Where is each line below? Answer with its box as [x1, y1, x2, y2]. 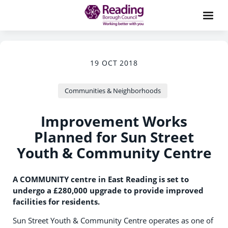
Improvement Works [41, 111, 187, 131]
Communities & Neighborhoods [64, 86, 161, 95]
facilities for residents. [13, 196, 100, 207]
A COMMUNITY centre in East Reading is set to [13, 174, 189, 184]
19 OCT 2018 [90, 58, 138, 68]
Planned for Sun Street [34, 127, 194, 147]
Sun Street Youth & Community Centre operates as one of [13, 215, 213, 225]
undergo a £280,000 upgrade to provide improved [13, 185, 204, 195]
